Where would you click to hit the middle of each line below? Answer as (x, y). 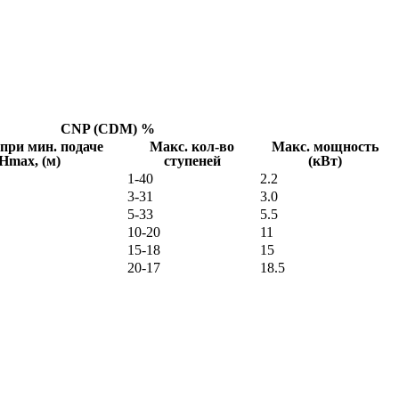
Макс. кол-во (192, 146)
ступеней (192, 160)
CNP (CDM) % (108, 128)
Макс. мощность (325, 146)
